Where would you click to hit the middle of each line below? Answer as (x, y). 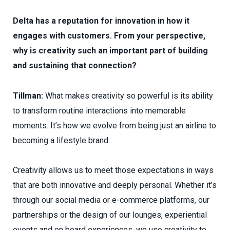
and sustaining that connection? (75, 65)
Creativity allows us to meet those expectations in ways (113, 170)
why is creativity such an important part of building (110, 50)
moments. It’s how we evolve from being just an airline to (114, 125)
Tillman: (28, 95)
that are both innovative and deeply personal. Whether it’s (115, 185)
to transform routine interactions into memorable (99, 110)
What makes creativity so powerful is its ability (128, 95)
